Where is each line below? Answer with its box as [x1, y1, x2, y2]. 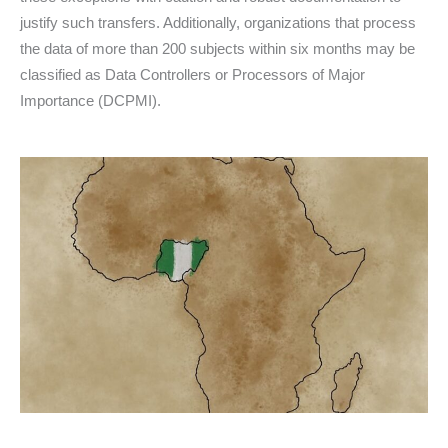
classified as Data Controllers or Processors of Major [20, 65, 365, 83]
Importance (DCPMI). [20, 91, 161, 109]
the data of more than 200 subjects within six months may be [20, 39, 415, 57]
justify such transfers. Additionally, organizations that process [20, 13, 416, 31]
